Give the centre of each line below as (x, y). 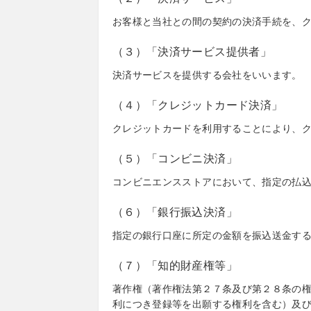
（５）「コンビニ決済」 (175, 159)
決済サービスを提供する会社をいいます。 (207, 75)
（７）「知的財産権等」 (175, 266)
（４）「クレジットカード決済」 (198, 105)
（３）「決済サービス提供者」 (192, 52)
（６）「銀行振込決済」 (175, 212)
